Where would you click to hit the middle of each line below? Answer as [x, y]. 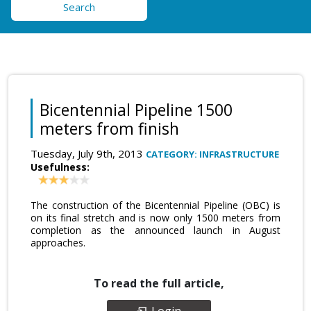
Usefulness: [60, 167]
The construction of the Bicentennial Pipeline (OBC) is [155, 205]
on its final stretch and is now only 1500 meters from [155, 217]
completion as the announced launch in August [155, 230]
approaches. [58, 242]
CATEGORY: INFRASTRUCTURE [212, 154]
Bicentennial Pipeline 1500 [136, 109]
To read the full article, [159, 283]
